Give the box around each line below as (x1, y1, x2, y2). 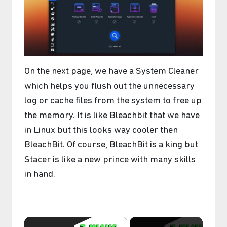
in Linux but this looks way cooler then (24, 126, 178, 136)
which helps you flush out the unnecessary (24, 82, 195, 92)
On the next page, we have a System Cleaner (24, 67, 199, 77)
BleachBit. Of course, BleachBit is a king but (24, 140, 198, 150)
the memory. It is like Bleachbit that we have (24, 111, 200, 121)
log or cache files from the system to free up (24, 96, 202, 106)
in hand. (24, 170, 55, 180)
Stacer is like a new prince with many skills (24, 155, 196, 165)
